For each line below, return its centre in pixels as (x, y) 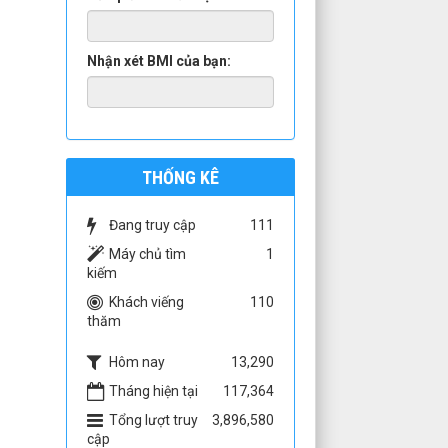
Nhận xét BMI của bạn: (158, 61)
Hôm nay (136, 362)
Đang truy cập (152, 225)
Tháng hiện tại (153, 391)
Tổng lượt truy (153, 420)
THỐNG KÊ (180, 178)
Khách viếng (146, 302)
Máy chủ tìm (147, 254)
